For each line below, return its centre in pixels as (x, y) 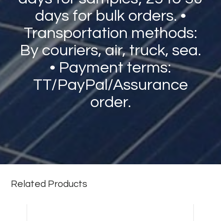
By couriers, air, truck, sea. (110, 51)
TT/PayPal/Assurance (110, 85)
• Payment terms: (110, 68)
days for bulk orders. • (110, 16)
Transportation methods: (110, 34)
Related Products (49, 184)
